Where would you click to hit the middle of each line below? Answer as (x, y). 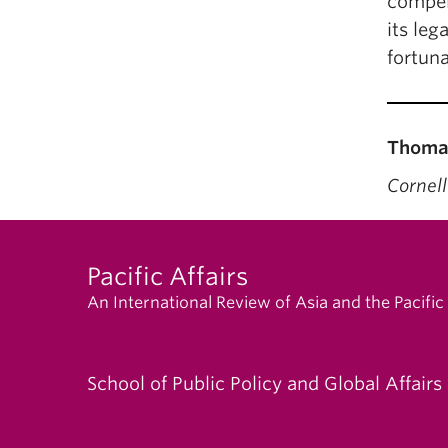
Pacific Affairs (167, 276)
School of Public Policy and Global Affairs (264, 383)
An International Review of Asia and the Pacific (265, 302)
